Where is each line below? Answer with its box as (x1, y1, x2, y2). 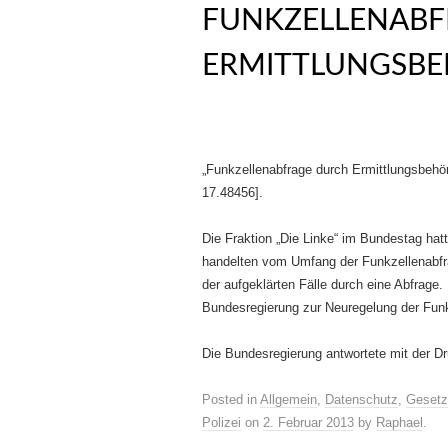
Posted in (202, 392, 260, 407)
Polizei (202, 415, 241, 430)
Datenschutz (325, 392, 398, 407)
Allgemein (260, 392, 317, 407)
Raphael (376, 415, 423, 430)
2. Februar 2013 (263, 415, 354, 430)
